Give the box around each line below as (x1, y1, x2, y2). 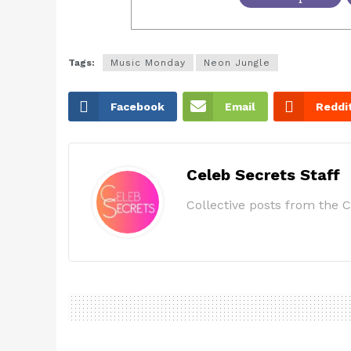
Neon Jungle (204, 57, 270, 69)
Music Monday (110, 57, 186, 69)
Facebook (110, 100, 165, 114)
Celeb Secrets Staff (186, 165, 340, 185)
